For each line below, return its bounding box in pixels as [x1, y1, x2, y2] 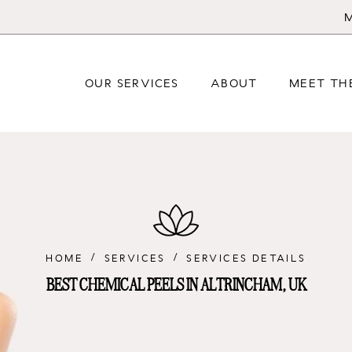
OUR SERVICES [85, 75, 179, 90]
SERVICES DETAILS [186, 251, 306, 265]
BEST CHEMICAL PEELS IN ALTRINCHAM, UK [46, 272, 306, 295]
